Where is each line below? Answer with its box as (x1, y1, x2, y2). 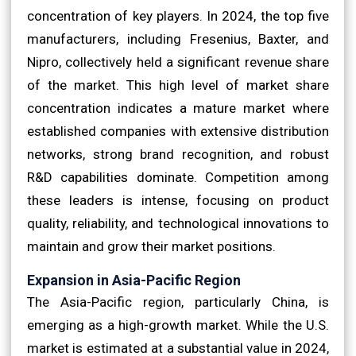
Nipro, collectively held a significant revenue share (27, 53, 329, 70)
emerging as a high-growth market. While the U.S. (27, 316, 329, 333)
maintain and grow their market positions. (27, 238, 276, 254)
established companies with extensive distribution (27, 122, 329, 139)
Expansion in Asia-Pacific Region (27, 271, 241, 288)
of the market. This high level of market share (27, 76, 329, 93)
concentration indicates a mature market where (27, 99, 329, 116)
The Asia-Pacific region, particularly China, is (27, 293, 329, 310)
